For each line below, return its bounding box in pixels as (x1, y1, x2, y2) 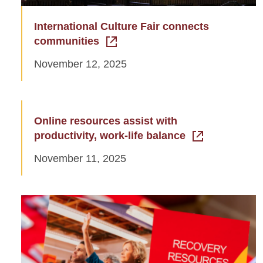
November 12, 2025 (34, 58, 127, 70)
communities (34, 35, 99, 48)
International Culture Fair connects (34, 21, 209, 33)
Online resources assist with (34, 115, 177, 127)
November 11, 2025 (34, 153, 126, 165)
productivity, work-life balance (34, 130, 186, 142)
